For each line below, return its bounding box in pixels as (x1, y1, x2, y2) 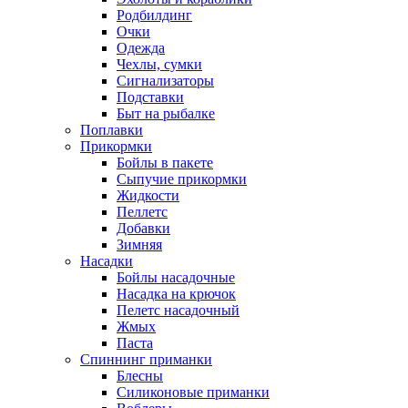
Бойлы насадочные (117, 270, 235, 285)
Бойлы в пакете (117, 155, 213, 170)
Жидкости (117, 188, 179, 203)
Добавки (117, 220, 170, 236)
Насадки (80, 253, 133, 269)
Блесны (117, 368, 163, 383)
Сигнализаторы (117, 73, 214, 88)
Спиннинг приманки (80, 352, 212, 367)
